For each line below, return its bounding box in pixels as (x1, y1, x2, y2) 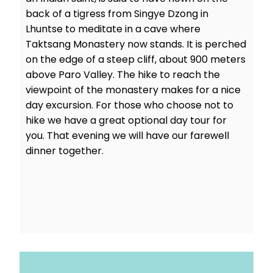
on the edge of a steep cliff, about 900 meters (26, 52, 246, 67)
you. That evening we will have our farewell (26, 129, 229, 143)
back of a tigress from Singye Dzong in (26, 7, 208, 21)
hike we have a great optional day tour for (26, 113, 227, 128)
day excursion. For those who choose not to (26, 98, 233, 113)
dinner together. (26, 144, 104, 158)
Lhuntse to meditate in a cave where (26, 22, 200, 37)
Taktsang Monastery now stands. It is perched (26, 37, 246, 52)
